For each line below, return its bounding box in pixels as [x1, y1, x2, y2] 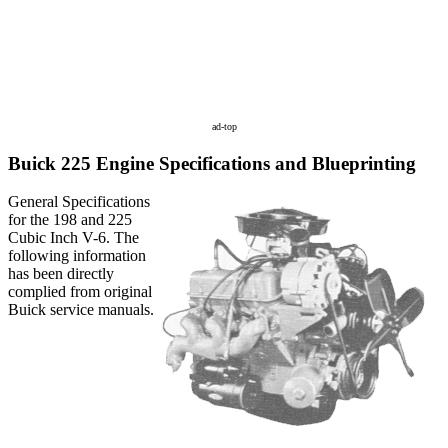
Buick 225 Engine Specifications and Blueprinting [8, 152, 416, 174]
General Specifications [8, 193, 150, 211]
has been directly [8, 265, 114, 283]
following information [8, 247, 146, 265]
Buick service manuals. [8, 301, 154, 319]
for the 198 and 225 [8, 211, 132, 229]
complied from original [8, 283, 152, 301]
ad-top [211, 121, 237, 132]
